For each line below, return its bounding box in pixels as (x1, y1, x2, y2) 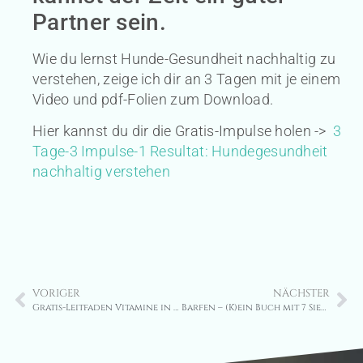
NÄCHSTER (273, 286, 330, 301)
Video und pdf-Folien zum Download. (32, 90, 274, 108)
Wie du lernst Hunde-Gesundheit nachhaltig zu (32, 49, 336, 67)
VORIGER (32, 286, 80, 301)
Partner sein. (32, 8, 166, 36)
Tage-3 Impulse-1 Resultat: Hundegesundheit (32, 143, 328, 160)
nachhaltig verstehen (32, 163, 171, 181)
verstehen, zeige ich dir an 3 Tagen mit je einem (32, 70, 341, 88)
